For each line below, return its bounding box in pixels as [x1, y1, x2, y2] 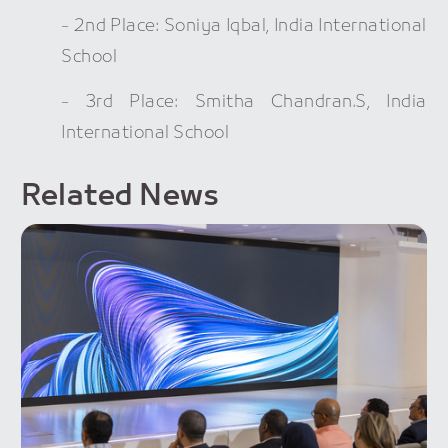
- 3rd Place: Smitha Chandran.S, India [61, 91, 427, 115]
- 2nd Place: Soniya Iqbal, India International [61, 15, 427, 39]
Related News [21, 177, 219, 216]
